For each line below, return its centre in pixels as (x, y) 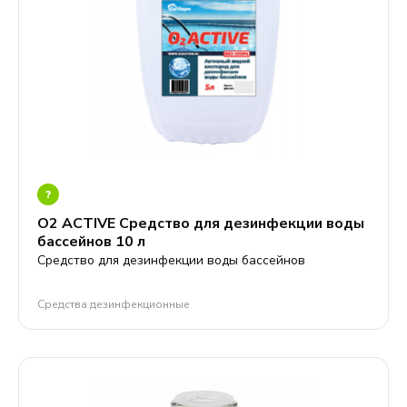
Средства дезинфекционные (114, 304)
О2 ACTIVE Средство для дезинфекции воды (201, 223)
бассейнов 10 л (91, 242)
